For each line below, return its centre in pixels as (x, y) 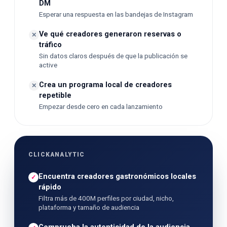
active (48, 65)
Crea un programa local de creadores (105, 85)
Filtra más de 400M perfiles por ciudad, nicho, (106, 198)
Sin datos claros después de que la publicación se (113, 56)
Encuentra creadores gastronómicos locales (117, 177)
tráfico (50, 45)
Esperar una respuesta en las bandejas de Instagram (116, 14)
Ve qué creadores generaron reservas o (110, 34)
